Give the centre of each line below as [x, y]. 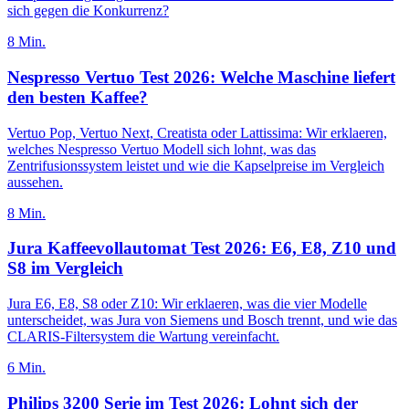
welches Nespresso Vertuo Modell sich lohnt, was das [162, 149]
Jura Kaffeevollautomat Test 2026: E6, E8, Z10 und [202, 248]
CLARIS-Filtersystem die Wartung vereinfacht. [143, 337]
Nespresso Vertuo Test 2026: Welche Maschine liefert [201, 77]
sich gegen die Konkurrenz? [88, 11]
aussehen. [35, 182]
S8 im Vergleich [65, 268]
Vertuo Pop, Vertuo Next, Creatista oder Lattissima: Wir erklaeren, [197, 132]
